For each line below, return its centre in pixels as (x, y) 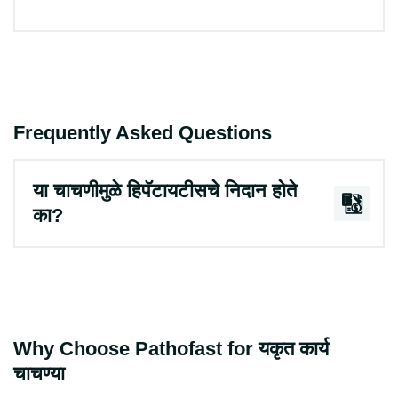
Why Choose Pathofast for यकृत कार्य (171, 348)
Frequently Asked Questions (143, 132)
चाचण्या (39, 373)
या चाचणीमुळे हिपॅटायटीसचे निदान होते (165, 190)
